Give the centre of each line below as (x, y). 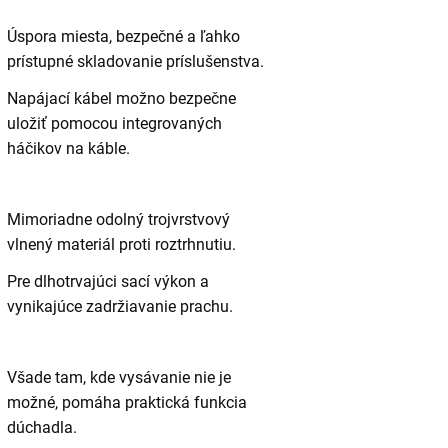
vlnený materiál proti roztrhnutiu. (121, 245)
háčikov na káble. (68, 149)
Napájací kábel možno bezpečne (121, 99)
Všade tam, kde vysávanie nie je (118, 378)
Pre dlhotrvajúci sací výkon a (107, 282)
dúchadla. (41, 428)
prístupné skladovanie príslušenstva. (135, 62)
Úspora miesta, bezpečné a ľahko (123, 37)
